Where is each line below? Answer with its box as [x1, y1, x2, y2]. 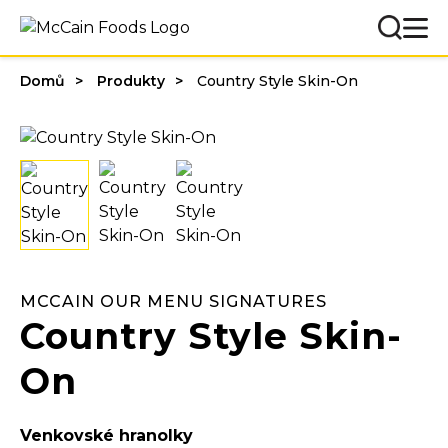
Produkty [97, 72, 165, 90]
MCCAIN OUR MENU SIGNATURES [20, 291, 327, 311]
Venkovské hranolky [20, 425, 193, 445]
